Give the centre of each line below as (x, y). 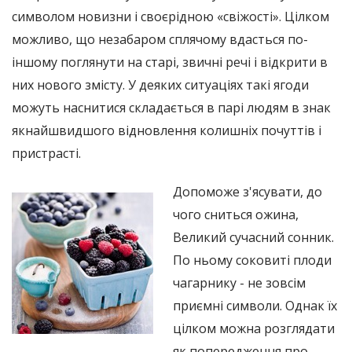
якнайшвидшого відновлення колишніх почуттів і (167, 130)
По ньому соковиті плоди (252, 260)
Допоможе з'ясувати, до (247, 191)
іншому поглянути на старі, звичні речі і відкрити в (170, 62)
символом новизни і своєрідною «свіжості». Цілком (170, 16)
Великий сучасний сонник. (253, 237)
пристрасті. (46, 153)
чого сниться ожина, (236, 214)
